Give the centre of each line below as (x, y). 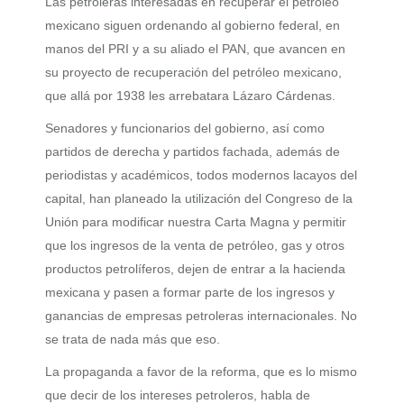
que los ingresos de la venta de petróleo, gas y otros (195, 246)
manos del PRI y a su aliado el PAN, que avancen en (195, 49)
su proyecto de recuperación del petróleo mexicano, (193, 73)
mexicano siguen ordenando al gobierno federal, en (193, 26)
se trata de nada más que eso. (133, 340)
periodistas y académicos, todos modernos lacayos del (201, 175)
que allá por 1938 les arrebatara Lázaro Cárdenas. (190, 96)
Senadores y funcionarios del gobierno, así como (185, 129)
